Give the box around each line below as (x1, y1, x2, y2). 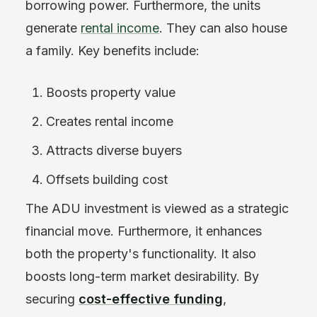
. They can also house (159, 20, 287, 35)
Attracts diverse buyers (46, 142, 183, 158)
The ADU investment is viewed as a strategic (25, 200, 289, 216)
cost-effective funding (79, 291, 223, 306)
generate (25, 20, 81, 35)
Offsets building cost (46, 171, 168, 187)
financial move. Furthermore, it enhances (25, 223, 262, 238)
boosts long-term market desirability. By (25, 268, 259, 284)
